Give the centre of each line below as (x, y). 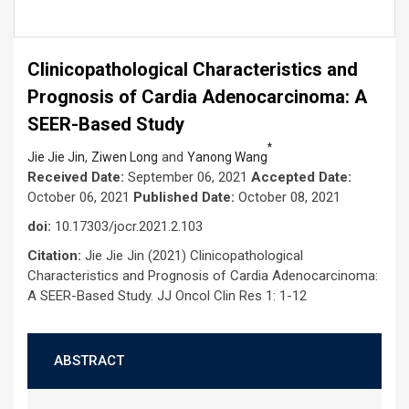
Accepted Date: (301, 177)
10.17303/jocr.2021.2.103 (127, 226)
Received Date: (76, 177)
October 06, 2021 (80, 197)
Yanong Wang (227, 157)
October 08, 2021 (288, 197)
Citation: (56, 256)
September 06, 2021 (188, 177)
